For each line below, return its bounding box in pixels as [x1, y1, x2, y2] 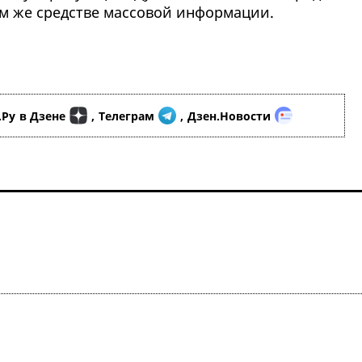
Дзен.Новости [187, 107, 271, 124]
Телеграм [99, 107, 154, 124]
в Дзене [19, 107, 65, 124]
